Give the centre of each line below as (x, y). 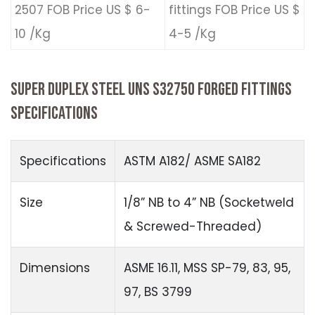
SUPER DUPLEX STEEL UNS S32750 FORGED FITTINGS (151, 90)
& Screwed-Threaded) (193, 227)
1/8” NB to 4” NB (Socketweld (209, 203)
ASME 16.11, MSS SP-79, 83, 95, (207, 268)
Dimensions (55, 268)
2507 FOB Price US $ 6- (83, 10)
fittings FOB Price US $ (234, 10)
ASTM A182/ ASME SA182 (192, 161)
